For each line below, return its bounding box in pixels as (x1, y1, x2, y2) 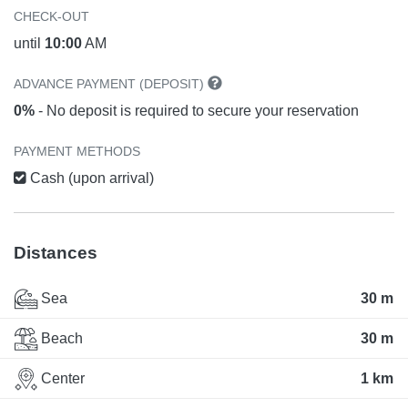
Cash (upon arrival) (26, 169, 154, 186)
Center (37, 371, 85, 387)
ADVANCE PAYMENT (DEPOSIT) (14, 76, 208, 91)
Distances (14, 242, 97, 262)
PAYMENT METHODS (14, 143, 140, 158)
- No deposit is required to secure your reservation (35, 102, 359, 118)
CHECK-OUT (14, 8, 89, 24)
